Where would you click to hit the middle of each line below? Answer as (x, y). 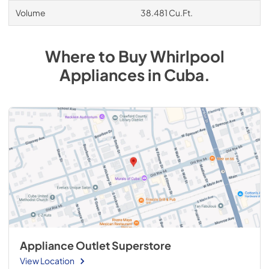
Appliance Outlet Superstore (95, 245)
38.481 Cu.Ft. (166, 12)
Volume (30, 12)
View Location (47, 261)
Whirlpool (187, 56)
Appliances (102, 74)
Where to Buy (97, 56)
